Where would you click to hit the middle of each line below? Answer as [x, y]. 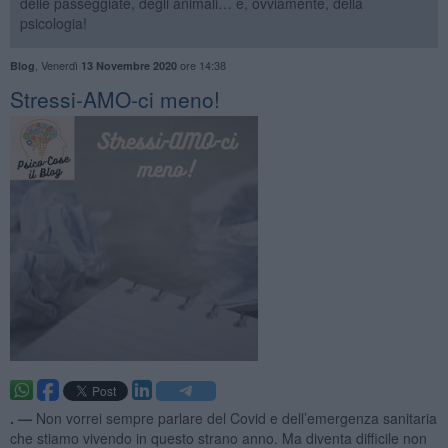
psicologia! [53, 22]
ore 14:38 [201, 64]
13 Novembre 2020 [128, 65]
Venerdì [60, 64]
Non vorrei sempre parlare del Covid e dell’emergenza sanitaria [236, 417]
